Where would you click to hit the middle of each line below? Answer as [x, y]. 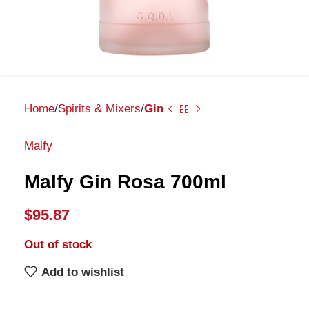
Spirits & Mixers [99, 109]
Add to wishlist [82, 272]
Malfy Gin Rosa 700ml [125, 182]
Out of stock [58, 245]
